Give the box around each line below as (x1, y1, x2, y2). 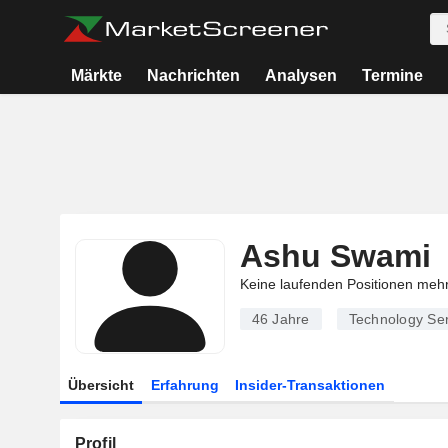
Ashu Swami (239, 238, 431, 274)
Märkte (71, 67, 123, 84)
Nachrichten (147, 67, 241, 84)
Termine (361, 67, 423, 84)
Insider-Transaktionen (235, 377, 386, 393)
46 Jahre (251, 311, 310, 327)
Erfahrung (150, 377, 219, 393)
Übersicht (67, 377, 134, 393)
